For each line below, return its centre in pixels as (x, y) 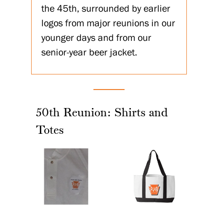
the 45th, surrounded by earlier (106, 9)
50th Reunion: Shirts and (102, 114)
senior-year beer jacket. (89, 52)
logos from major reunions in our (108, 23)
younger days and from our (96, 38)
